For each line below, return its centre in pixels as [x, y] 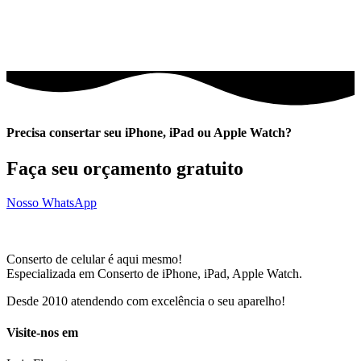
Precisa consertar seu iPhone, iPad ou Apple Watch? [149, 133]
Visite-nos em [42, 332]
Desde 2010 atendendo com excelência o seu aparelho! [146, 301]
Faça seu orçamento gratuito [125, 168]
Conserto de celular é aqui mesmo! [94, 259]
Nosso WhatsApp [52, 202]
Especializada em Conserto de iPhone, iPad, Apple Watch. [154, 273]
